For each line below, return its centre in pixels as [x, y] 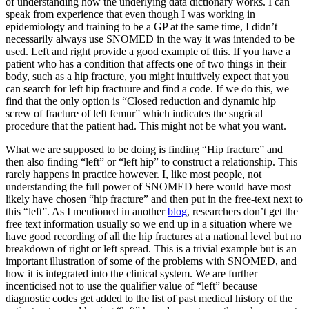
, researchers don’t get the [242, 212]
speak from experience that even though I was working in [130, 14]
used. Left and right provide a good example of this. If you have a [148, 52]
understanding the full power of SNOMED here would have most [148, 187]
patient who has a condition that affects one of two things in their [146, 64]
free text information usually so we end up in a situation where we [149, 224]
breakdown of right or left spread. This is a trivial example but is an [151, 249]
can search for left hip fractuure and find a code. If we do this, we [147, 89]
